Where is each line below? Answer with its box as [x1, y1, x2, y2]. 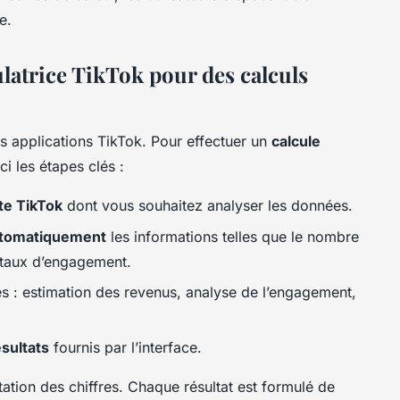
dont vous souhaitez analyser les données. [62, 196, 353, 215]
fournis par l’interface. [49, 338, 202, 357]
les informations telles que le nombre [106, 227, 359, 246]
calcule [271, 132, 321, 151]
